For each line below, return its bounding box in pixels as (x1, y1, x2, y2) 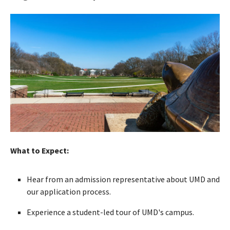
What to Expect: (10, 145, 69, 156)
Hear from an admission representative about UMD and (27, 174, 220, 184)
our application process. (27, 186, 111, 197)
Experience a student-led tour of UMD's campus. (27, 206, 194, 217)
